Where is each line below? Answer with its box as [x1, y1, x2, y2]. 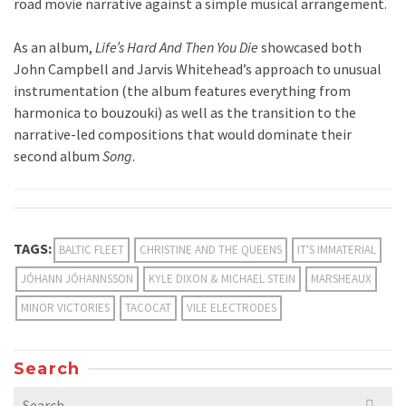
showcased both [258, 37, 362, 56]
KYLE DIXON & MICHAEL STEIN [149, 270, 295, 286]
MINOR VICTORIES [21, 299, 110, 315]
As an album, [14, 37, 95, 56]
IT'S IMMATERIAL [297, 241, 376, 257]
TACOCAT [125, 299, 171, 315]
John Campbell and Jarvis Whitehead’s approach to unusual [14, 59, 382, 78]
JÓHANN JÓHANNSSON [21, 270, 133, 286]
